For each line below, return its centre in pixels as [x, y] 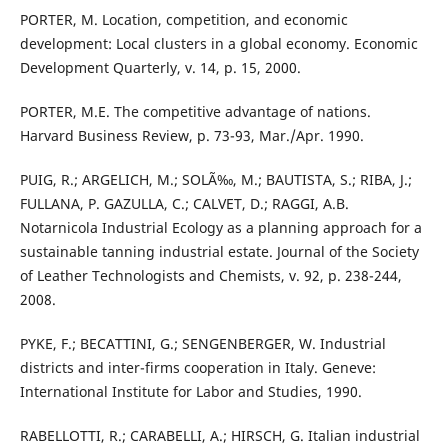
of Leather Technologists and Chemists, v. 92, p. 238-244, [210, 275]
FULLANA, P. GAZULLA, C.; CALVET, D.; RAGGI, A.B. [184, 203]
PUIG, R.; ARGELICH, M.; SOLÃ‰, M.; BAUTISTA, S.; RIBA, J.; [215, 179]
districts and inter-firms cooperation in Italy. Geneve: [197, 368]
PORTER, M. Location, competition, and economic [183, 19]
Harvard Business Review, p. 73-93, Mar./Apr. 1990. [191, 135]
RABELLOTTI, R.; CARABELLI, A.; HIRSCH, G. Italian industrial [219, 436]
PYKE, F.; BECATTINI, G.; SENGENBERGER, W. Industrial [202, 344]
